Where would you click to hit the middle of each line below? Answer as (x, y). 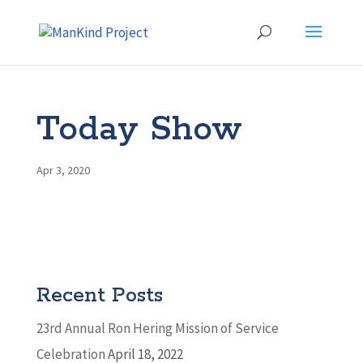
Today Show (139, 130)
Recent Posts (99, 296)
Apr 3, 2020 (63, 170)
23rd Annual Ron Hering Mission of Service (157, 328)
